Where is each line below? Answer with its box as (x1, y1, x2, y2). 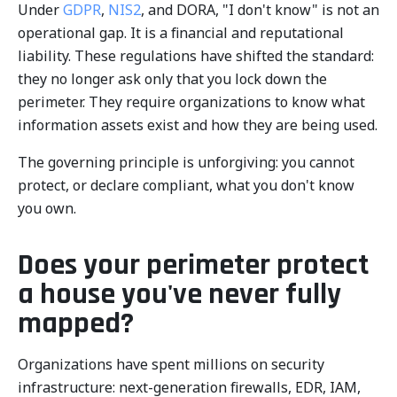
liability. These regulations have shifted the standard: (18, 46, 374, 66)
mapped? (18, 305, 134, 343)
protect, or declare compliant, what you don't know (18, 175, 354, 195)
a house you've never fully (18, 276, 341, 314)
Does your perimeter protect (18, 246, 369, 284)
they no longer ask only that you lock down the (18, 69, 327, 89)
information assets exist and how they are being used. (18, 115, 378, 135)
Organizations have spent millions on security (18, 354, 324, 374)
